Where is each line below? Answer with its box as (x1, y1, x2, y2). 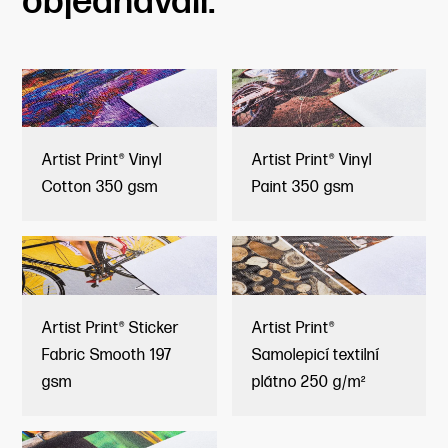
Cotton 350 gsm (42, 178, 159, 198)
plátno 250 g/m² (251, 372, 366, 392)
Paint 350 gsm (251, 178, 354, 198)
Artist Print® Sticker (42, 318, 180, 338)
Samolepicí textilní (251, 345, 379, 365)
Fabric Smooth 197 (42, 345, 173, 365)
